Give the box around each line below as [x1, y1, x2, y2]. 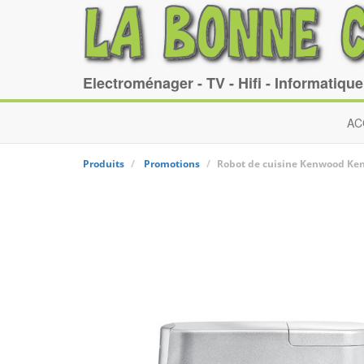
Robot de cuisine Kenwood [217, 157, 344, 171]
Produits [83, 157, 124, 171]
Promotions [144, 157, 200, 171]
